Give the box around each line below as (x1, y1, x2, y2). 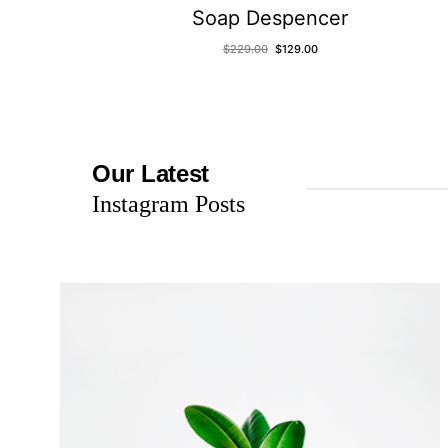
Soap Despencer (192, 6, 349, 31)
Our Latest (92, 159, 209, 187)
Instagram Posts (92, 190, 245, 217)
